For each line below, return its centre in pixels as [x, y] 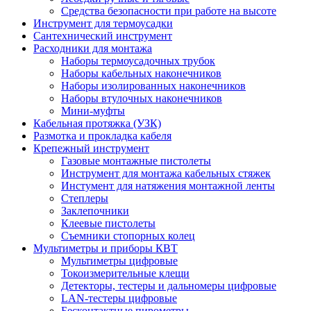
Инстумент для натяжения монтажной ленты [168, 186]
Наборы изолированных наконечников [153, 86]
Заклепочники [95, 211]
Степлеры [85, 198]
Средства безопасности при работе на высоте [169, 11]
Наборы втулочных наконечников [142, 98]
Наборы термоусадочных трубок [138, 61]
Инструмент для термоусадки [103, 23]
